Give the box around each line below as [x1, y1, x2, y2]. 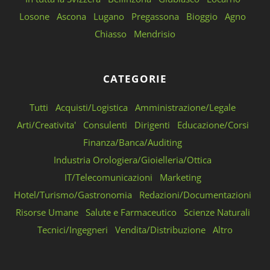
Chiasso [95, 28, 127, 40]
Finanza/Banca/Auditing [83, 136, 182, 148]
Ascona [57, 10, 86, 22]
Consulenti [83, 119, 127, 131]
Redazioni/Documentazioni [139, 189, 251, 201]
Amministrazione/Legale [135, 101, 236, 113]
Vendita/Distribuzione [115, 224, 206, 236]
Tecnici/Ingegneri [37, 224, 108, 236]
